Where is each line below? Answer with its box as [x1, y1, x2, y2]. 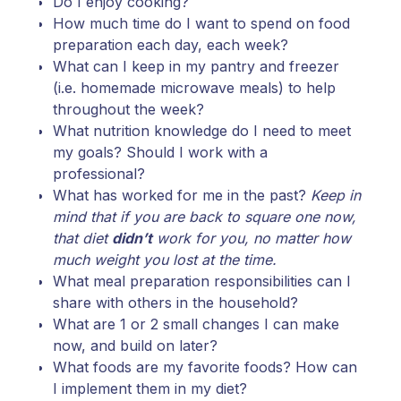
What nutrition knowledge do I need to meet [53, 122, 351, 141]
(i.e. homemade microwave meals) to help [53, 79, 336, 98]
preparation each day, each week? [53, 36, 293, 55]
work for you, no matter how [152, 229, 351, 248]
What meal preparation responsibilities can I [53, 272, 351, 291]
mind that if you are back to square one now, [53, 208, 356, 226]
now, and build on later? [53, 337, 218, 355]
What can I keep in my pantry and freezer [53, 57, 339, 76]
